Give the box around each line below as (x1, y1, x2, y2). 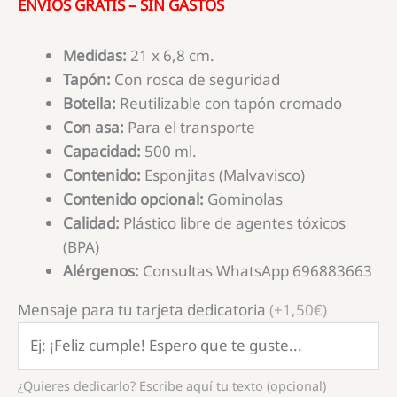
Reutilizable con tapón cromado (116, 92, 342, 113)
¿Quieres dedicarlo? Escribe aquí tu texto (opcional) (18, 378, 326, 395)
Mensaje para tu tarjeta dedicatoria (18, 299, 266, 320)
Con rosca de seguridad (111, 68, 280, 90)
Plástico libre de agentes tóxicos (120, 212, 346, 233)
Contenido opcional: (63, 188, 204, 209)
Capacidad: (63, 140, 141, 161)
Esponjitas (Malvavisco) (141, 164, 305, 185)
